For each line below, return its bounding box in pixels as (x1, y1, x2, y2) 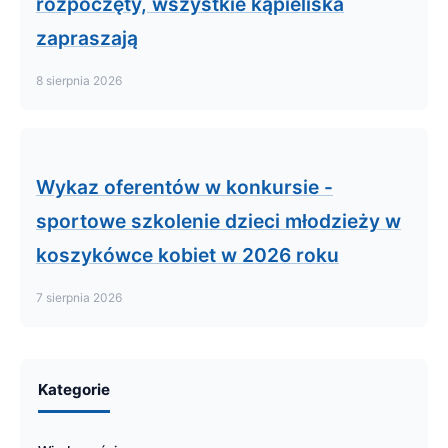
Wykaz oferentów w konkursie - (36, 175, 333, 199)
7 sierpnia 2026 (36, 290, 122, 305)
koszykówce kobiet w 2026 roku (36, 243, 339, 267)
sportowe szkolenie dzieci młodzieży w (36, 209, 401, 233)
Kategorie (38, 380, 110, 399)
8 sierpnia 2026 (36, 73, 122, 88)
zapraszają (36, 26, 138, 50)
